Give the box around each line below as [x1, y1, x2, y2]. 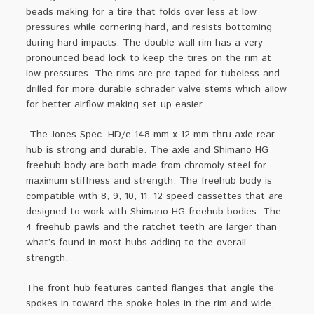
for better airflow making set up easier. [26, 97, 205, 111]
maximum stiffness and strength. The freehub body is [26, 173, 273, 188]
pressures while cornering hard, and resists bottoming [26, 20, 273, 34]
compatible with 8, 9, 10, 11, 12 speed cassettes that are [26, 189, 284, 203]
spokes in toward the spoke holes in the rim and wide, [26, 296, 275, 310]
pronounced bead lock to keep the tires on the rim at [26, 50, 272, 65]
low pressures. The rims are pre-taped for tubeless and [26, 66, 280, 81]
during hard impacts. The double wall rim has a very [26, 35, 264, 50]
